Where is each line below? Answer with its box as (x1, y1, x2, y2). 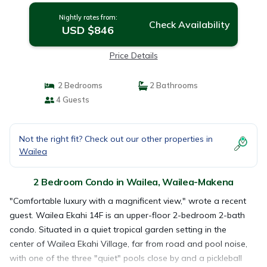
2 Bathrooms (148, 80, 198, 90)
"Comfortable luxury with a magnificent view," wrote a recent (10, 195, 246, 206)
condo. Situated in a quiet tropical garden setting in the (10, 224, 226, 235)
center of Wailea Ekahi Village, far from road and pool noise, (10, 238, 247, 249)
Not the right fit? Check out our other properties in (19, 133, 213, 144)
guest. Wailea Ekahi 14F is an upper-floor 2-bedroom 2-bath (10, 210, 245, 221)
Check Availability (148, 18, 230, 30)
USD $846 (62, 23, 114, 37)
